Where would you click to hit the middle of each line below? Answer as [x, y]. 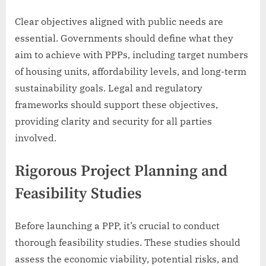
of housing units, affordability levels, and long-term [131, 71]
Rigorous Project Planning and [121, 171]
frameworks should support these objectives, [116, 104]
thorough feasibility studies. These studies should [128, 243]
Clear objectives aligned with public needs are [119, 21]
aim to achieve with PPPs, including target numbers [132, 54]
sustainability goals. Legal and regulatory [109, 88]
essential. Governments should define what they [124, 38]
